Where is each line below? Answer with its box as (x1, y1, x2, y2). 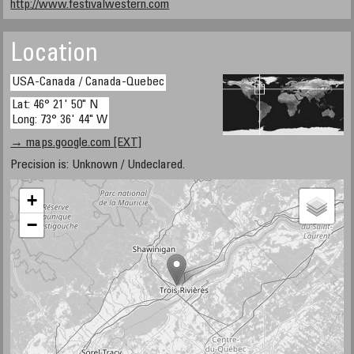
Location (10, 43, 99, 68)
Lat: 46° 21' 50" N (12, 99, 99, 111)
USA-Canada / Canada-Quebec (12, 76, 165, 88)
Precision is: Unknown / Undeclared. (10, 159, 186, 171)
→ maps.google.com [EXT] (10, 137, 142, 149)
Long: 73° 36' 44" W (12, 114, 108, 126)
